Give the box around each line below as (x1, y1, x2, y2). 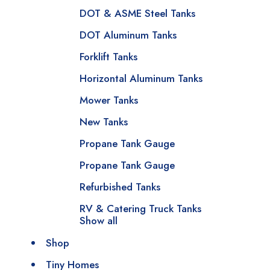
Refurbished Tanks (80, 180, 160, 194)
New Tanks (80, 115, 128, 129)
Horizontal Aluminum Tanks (80, 71, 202, 86)
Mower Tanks (80, 93, 138, 107)
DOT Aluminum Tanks (80, 28, 177, 42)
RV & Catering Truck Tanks (80, 201, 201, 216)
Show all (80, 213, 118, 228)
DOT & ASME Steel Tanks (80, 6, 195, 20)
